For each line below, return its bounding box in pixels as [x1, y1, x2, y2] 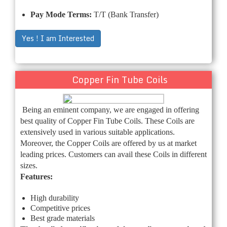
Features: [20, 172, 53, 181]
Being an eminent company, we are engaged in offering [22, 105, 199, 114]
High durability [30, 193, 79, 202]
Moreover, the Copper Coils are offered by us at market [20, 138, 197, 147]
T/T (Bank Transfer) [94, 10, 159, 19]
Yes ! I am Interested [22, 32, 94, 44]
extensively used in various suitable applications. [20, 127, 175, 136]
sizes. [20, 161, 37, 170]
